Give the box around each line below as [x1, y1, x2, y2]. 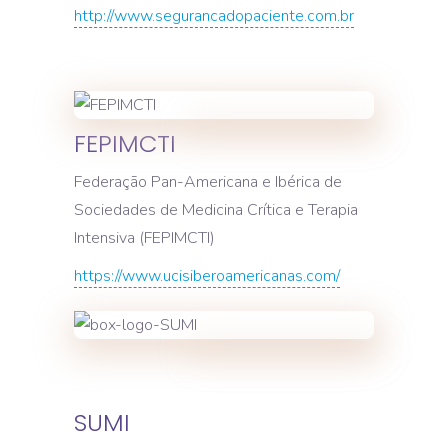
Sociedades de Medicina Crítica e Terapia [74, 198, 358, 221]
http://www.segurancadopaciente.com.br [74, 5, 354, 27]
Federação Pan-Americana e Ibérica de [74, 170, 342, 193]
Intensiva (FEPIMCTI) [74, 226, 215, 249]
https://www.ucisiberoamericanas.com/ [74, 264, 340, 287]
